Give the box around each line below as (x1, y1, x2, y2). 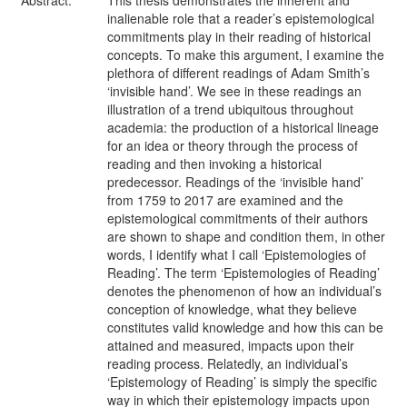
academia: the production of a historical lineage (107, 118, 379, 136)
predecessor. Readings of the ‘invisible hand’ (107, 173, 363, 191)
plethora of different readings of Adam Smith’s (107, 64, 370, 82)
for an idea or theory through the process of (107, 136, 358, 154)
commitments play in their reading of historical (107, 27, 371, 45)
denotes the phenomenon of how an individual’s (107, 282, 382, 300)
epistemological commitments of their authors (107, 209, 368, 227)
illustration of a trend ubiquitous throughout (107, 100, 353, 118)
